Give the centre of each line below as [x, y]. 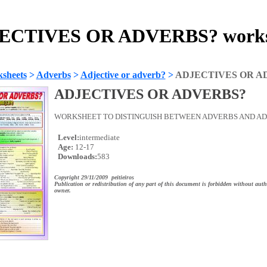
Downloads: [76, 156]
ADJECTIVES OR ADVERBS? [150, 94]
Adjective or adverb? [123, 75]
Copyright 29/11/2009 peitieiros [94, 177]
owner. [62, 190]
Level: [67, 137]
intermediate [99, 137]
